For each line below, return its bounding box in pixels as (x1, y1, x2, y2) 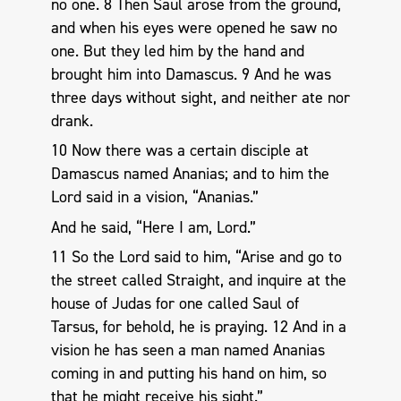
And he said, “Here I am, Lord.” (50, 216, 256, 238)
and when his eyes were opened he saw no (50, 16, 337, 38)
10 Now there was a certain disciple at (50, 140, 309, 162)
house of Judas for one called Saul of (50, 293, 299, 315)
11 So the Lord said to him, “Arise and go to (50, 246, 342, 269)
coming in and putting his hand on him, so (50, 363, 327, 385)
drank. (50, 109, 93, 132)
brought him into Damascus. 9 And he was (50, 63, 331, 85)
